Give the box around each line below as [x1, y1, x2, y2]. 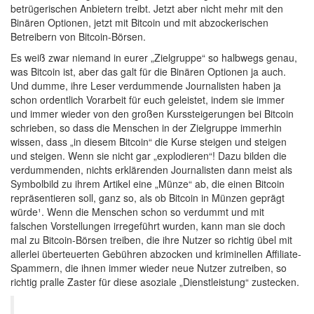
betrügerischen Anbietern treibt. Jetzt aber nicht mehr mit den [11, 1, 283, 15]
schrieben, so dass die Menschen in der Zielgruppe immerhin [11, 121, 282, 135]
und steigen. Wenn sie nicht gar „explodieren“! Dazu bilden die [11, 149, 287, 163]
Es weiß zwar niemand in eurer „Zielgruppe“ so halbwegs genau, [11, 50, 297, 64]
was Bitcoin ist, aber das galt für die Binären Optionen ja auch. [11, 64, 286, 78]
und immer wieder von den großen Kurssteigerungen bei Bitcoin [11, 107, 294, 121]
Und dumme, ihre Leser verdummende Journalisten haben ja [11, 78, 281, 93]
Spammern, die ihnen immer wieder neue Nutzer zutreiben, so [11, 261, 287, 275]
